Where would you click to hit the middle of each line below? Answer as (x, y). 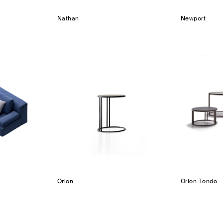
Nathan (68, 18)
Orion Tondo (199, 181)
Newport (193, 18)
